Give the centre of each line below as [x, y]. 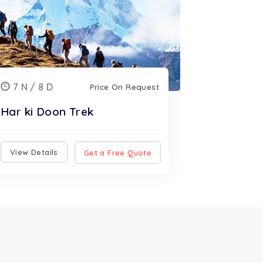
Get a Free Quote [118, 152]
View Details [34, 152]
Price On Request [124, 87]
